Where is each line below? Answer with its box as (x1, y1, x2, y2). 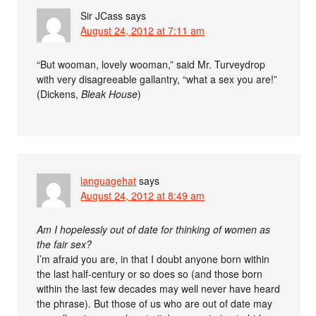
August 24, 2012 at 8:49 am (80, 188, 205, 203)
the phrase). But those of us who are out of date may (37, 296, 273, 311)
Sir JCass (80, 8, 123, 23)
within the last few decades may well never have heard (37, 281, 281, 296)
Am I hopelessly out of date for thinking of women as (37, 222, 271, 237)
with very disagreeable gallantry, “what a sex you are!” (37, 72, 278, 87)
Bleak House (81, 87, 138, 102)
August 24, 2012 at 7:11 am (80, 23, 205, 38)
